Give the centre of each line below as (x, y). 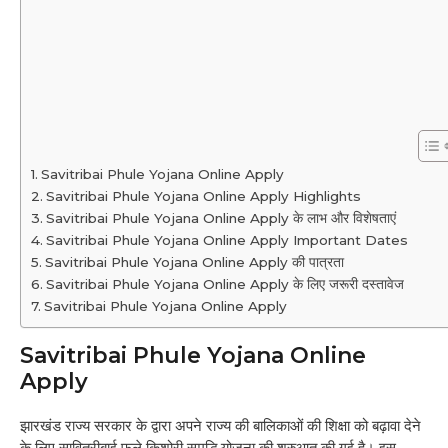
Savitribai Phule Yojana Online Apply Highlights (205, 196)
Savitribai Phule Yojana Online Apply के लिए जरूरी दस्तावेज (226, 284)
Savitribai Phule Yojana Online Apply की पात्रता (194, 262)
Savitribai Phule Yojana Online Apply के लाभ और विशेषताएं (222, 218)
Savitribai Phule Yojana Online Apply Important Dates (228, 240)
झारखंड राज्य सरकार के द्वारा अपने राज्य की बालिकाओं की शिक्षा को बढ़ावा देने (220, 426)
